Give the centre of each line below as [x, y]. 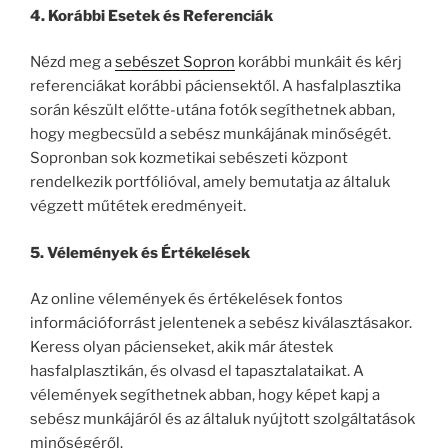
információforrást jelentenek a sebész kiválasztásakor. [221, 323]
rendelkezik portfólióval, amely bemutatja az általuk [210, 182]
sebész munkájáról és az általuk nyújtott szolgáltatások [222, 419]
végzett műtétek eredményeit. [138, 206]
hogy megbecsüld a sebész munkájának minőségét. [210, 134]
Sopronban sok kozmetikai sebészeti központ [189, 158]
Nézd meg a [72, 62]
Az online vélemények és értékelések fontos [186, 299]
